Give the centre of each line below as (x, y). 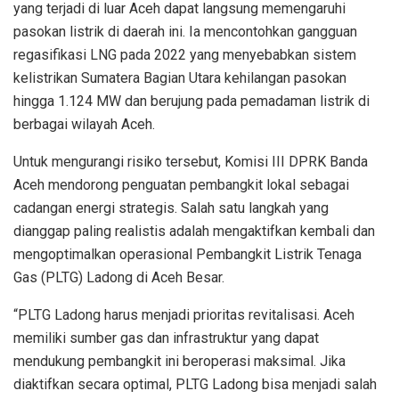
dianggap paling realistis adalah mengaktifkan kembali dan (194, 231)
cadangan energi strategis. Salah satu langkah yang (171, 208)
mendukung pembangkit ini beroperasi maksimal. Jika (179, 361)
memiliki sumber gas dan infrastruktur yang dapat (166, 338)
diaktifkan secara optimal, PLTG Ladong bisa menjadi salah (195, 384)
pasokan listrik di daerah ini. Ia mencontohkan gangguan (185, 31)
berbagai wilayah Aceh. (84, 124)
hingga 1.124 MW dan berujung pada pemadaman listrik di (191, 101)
